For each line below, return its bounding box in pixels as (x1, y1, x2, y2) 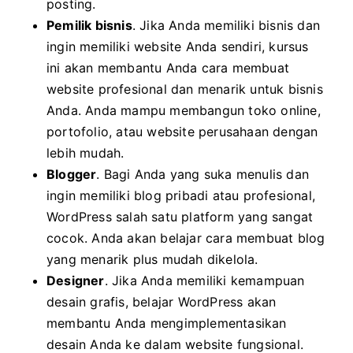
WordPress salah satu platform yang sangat (46, 208, 314, 225)
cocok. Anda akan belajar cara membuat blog (46, 229, 325, 246)
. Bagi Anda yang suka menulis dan (96, 165, 310, 182)
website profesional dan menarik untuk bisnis (46, 80, 323, 97)
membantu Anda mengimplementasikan (46, 314, 287, 331)
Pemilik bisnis (46, 17, 132, 33)
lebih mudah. (46, 144, 124, 161)
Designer (46, 272, 105, 288)
